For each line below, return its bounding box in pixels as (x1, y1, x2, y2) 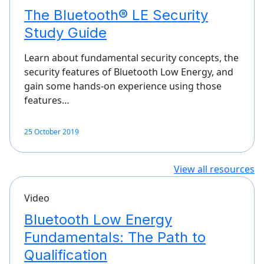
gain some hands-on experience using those (24, 79, 222, 93)
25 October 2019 (24, 126, 79, 137)
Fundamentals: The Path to (24, 228, 206, 246)
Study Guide (24, 24, 107, 41)
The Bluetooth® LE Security (24, 6, 208, 24)
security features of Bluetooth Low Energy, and (24, 65, 233, 78)
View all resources (174, 162, 255, 176)
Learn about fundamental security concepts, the (24, 51, 239, 64)
